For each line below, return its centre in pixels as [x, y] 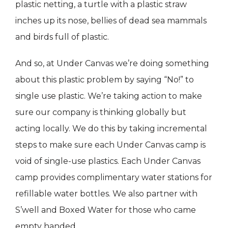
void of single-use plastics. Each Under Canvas [108, 161]
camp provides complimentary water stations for [114, 178]
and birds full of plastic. [62, 37]
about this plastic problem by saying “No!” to [105, 80]
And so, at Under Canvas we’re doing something [112, 64]
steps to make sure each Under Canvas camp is [110, 145]
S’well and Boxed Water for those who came [106, 210]
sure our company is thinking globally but [101, 112]
